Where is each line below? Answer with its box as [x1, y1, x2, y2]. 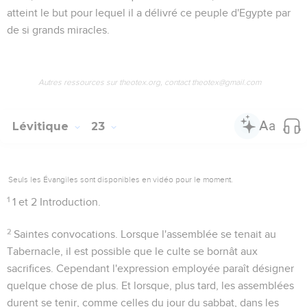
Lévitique [12, 119, 72, 133]
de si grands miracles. [7, 24, 110, 36]
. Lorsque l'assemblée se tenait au [115, 228, 277, 240]
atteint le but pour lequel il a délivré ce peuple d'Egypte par [7, 7, 291, 19]
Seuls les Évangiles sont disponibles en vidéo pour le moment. [8, 174, 233, 184]
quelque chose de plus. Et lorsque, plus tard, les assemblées [7, 280, 294, 291]
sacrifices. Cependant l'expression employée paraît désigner [7, 262, 294, 274]
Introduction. [37, 196, 101, 208]
